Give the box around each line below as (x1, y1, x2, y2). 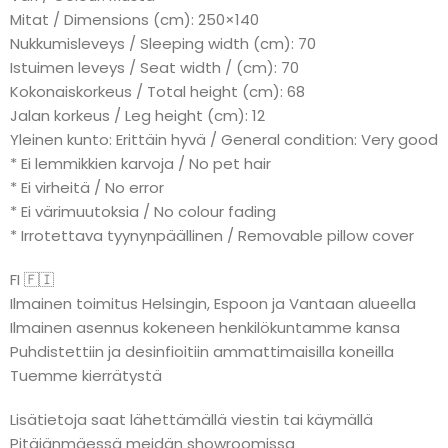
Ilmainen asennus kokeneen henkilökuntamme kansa (10, 317, 400, 338)
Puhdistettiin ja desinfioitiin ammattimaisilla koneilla (10, 341, 394, 362)
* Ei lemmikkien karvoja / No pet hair (10, 153, 271, 174)
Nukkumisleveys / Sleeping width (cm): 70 (10, 33, 316, 54)
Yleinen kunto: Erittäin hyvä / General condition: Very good (10, 129, 438, 150)
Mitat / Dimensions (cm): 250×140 (10, 9, 259, 30)
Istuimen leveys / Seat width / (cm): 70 (10, 57, 299, 78)
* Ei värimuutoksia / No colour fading (10, 201, 276, 222)
